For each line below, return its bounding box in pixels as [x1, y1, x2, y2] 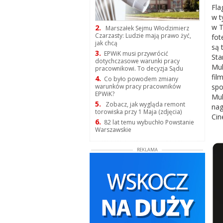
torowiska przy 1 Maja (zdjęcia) [95, 108, 182, 116]
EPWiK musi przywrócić [104, 49, 168, 58]
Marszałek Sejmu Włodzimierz [104, 24, 189, 33]
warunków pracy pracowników [95, 82, 181, 91]
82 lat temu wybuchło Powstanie [104, 118, 194, 127]
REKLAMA [136, 146, 158, 153]
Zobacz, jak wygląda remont [104, 100, 185, 109]
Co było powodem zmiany [104, 75, 178, 84]
